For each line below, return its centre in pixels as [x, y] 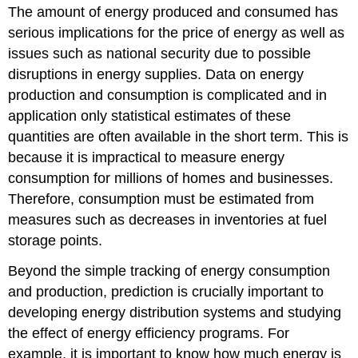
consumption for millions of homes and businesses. [171, 178]
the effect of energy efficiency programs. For [149, 334]
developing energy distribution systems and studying [175, 313]
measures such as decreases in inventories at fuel [168, 219]
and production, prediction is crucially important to [166, 292]
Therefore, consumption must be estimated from [161, 199]
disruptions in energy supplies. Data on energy [156, 74]
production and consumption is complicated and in [168, 95]
